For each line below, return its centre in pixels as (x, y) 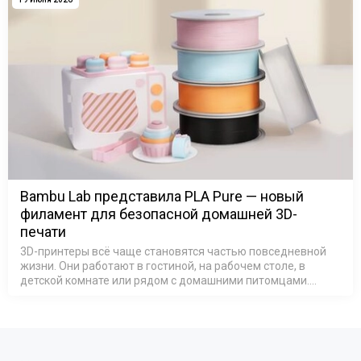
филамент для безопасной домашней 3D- (159, 214)
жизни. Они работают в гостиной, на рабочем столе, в (163, 266)
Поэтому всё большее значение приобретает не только (168, 295)
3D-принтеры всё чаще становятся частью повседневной (173, 252)
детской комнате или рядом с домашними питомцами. (165, 281)
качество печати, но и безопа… (102, 310)
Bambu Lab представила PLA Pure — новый (162, 197)
